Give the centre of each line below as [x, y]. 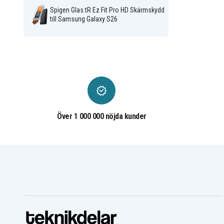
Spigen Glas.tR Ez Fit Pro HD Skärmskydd [107, 10]
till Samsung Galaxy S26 [83, 19]
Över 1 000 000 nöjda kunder [102, 116]
